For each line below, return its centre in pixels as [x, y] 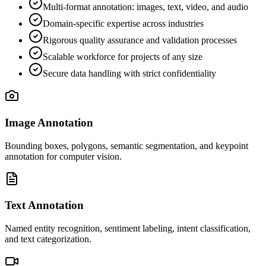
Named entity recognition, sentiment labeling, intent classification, [128, 229]
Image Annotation [49, 122]
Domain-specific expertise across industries [123, 24]
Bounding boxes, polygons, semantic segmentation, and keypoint [126, 145]
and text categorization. [48, 239]
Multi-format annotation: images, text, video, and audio [145, 7]
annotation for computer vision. [63, 156]
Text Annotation [44, 205]
